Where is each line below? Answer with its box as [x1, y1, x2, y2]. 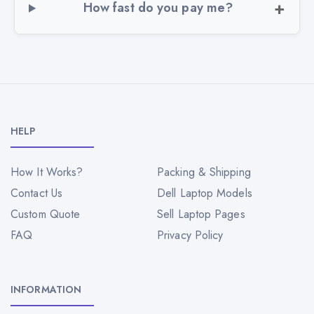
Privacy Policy [157, 227, 224, 244]
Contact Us [11, 185, 62, 202]
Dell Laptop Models [157, 185, 252, 202]
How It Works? [11, 164, 83, 181]
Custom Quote [11, 206, 81, 223]
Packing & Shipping [157, 164, 251, 181]
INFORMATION [11, 282, 82, 297]
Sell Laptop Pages [157, 206, 245, 223]
